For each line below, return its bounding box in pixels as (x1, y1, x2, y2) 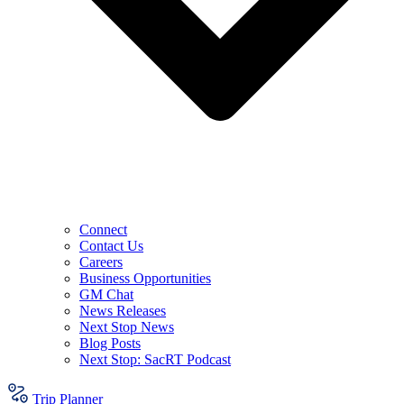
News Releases (79, 303, 166, 318)
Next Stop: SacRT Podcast (79, 352, 231, 367)
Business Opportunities (79, 271, 211, 286)
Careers (79, 254, 123, 270)
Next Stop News (79, 319, 174, 335)
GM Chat (79, 287, 133, 302)
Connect (79, 222, 127, 237)
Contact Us (79, 238, 143, 253)
